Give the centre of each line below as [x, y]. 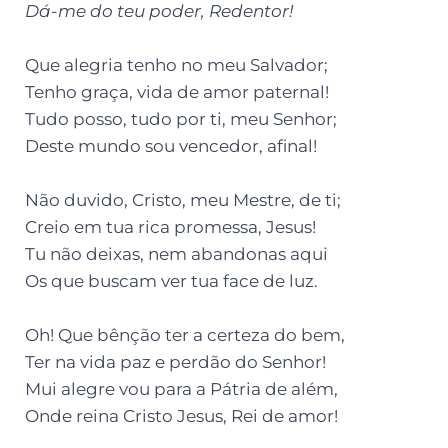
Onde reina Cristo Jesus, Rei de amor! [181, 415]
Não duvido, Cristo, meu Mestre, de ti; [183, 199]
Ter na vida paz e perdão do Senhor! [175, 361]
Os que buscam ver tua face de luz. [171, 280]
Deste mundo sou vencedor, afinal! [171, 145]
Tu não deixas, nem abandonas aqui [176, 253]
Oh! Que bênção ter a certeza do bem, [185, 334]
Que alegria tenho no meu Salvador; [176, 64]
